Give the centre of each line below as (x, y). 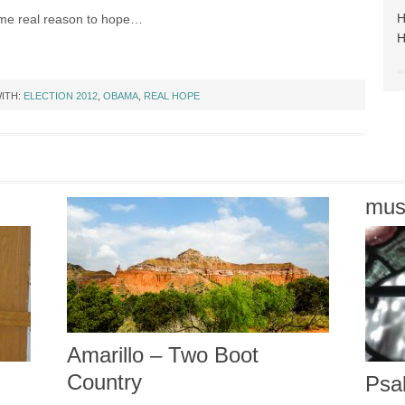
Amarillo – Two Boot (163, 355)
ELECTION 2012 (61, 96)
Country (104, 382)
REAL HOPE (172, 96)
